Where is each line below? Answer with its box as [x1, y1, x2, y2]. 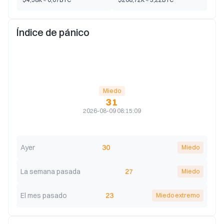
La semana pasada [20, 167, 80, 176]
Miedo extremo [155, 191, 199, 199]
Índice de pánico [16, 26, 89, 38]
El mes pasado [20, 191, 67, 200]
